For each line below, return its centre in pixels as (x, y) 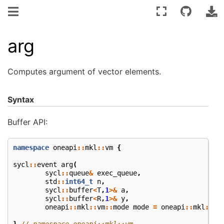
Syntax (21, 99)
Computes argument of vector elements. (84, 71)
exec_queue (117, 173)
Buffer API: (27, 122)
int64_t (79, 181)
